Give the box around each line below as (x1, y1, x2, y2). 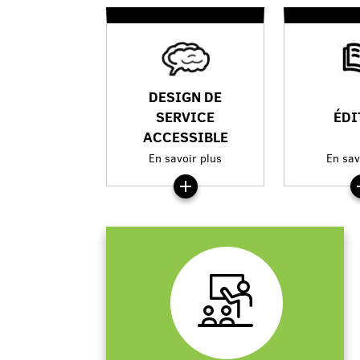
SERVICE (156, 106, 215, 127)
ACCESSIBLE (142, 126, 228, 147)
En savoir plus (149, 150, 223, 166)
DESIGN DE (149, 86, 223, 107)
